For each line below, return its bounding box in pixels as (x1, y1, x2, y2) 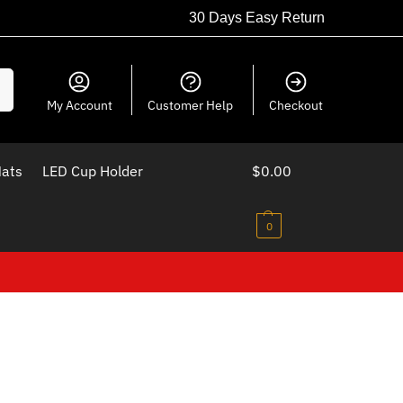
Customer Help (148, 97, 234, 113)
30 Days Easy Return (189, 10, 325, 25)
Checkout (268, 97, 323, 113)
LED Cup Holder (41, 162, 143, 180)
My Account (46, 97, 112, 113)
